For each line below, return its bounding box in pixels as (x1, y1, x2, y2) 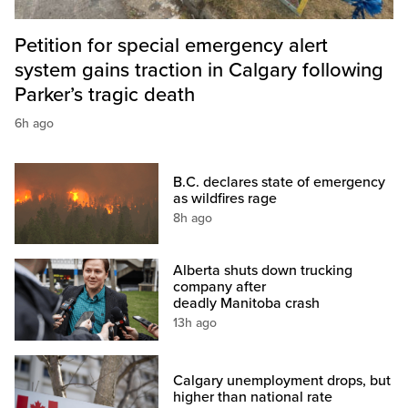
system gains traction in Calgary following (15, 58, 383, 83)
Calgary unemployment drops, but (173, 371, 392, 390)
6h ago (15, 116, 54, 132)
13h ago (173, 314, 218, 331)
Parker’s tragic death (15, 83, 195, 107)
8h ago (173, 210, 213, 227)
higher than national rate (173, 387, 333, 406)
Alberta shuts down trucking (173, 260, 353, 280)
